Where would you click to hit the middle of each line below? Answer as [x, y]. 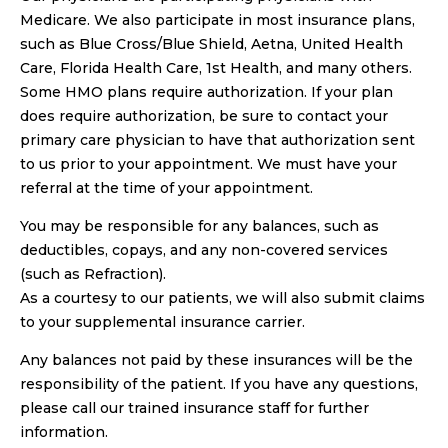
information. [64, 431]
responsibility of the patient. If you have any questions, [219, 383]
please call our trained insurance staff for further [194, 407]
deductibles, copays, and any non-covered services [204, 249]
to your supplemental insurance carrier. [162, 321]
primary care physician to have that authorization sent [217, 139]
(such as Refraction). [93, 273]
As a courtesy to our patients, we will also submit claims [222, 297]
